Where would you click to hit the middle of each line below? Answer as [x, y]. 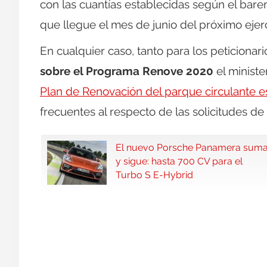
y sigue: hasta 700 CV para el [179, 162]
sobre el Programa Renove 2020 [127, 71]
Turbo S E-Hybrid [154, 175]
